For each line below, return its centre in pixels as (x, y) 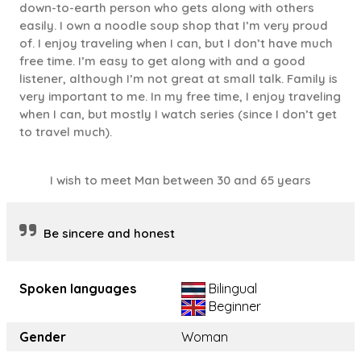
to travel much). (66, 132)
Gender (43, 337)
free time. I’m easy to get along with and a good (162, 61)
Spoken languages (78, 289)
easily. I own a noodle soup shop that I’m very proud (174, 26)
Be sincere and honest (109, 234)
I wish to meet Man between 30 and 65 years (180, 180)
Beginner (233, 307)
